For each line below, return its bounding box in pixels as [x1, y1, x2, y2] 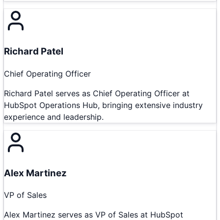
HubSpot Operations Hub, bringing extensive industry [4, 100, 203, 110]
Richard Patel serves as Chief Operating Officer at [4, 88, 190, 98]
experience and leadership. [4, 111, 104, 122]
